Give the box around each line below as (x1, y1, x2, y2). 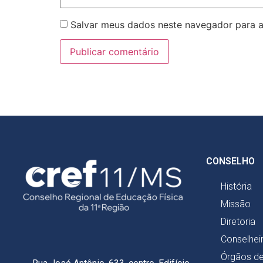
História (221, 180, 252, 192)
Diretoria (221, 215, 255, 227)
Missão (221, 198, 251, 210)
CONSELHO (206, 155, 255, 167)
